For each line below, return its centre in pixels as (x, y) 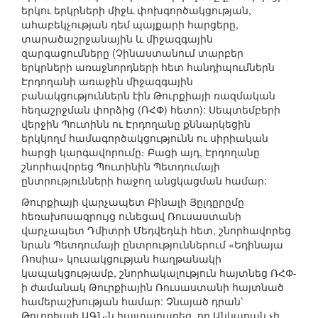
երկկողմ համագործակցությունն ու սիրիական (145, 138)
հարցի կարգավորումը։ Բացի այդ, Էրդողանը (141, 152)
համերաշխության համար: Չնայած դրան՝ (132, 301)
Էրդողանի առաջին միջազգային (107, 81)
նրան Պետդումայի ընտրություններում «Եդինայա (152, 245)
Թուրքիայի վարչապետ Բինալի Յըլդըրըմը (133, 202)
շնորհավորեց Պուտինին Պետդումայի (121, 166)
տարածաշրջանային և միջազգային (117, 39)
